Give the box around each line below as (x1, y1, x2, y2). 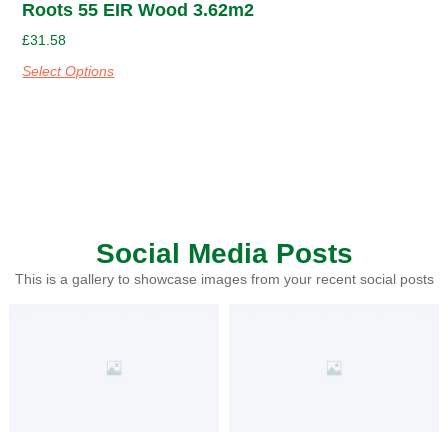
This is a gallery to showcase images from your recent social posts (14, 270, 434, 287)
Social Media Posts (95, 237, 353, 269)
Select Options (22, 62, 115, 79)
